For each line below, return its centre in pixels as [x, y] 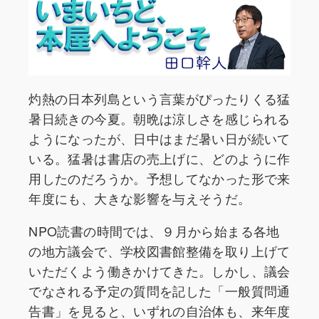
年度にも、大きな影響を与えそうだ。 [140, 198]
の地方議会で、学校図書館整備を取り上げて [159, 251]
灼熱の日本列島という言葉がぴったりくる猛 [159, 99]
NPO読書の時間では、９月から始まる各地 [154, 231]
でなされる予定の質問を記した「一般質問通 [159, 291]
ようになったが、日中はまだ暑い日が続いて [159, 138]
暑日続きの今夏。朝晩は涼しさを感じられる [159, 119]
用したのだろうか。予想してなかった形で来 [159, 178]
